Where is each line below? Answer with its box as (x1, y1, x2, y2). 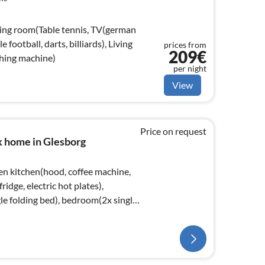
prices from (164, 39, 206, 50)
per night (173, 63, 206, 73)
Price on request (140, 125, 206, 137)
